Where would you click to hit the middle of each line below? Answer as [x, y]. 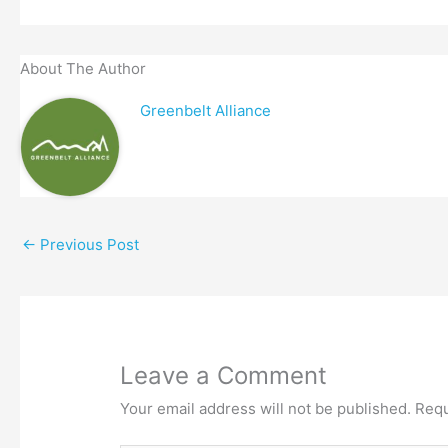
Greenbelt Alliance [205, 111]
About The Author [83, 69]
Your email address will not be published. [266, 409]
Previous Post [87, 245]
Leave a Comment [224, 376]
